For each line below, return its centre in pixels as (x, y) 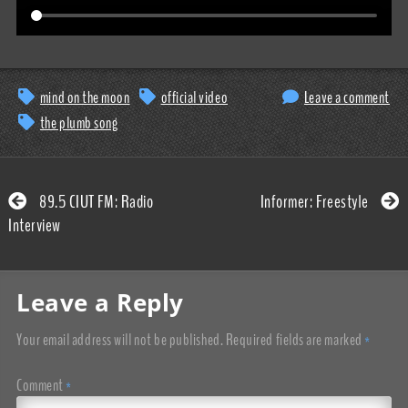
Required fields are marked (295, 340)
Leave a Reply (101, 303)
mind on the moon (85, 98)
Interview (35, 226)
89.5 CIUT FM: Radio (95, 202)
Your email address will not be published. (120, 340)
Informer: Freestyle (316, 202)
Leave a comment (347, 98)
